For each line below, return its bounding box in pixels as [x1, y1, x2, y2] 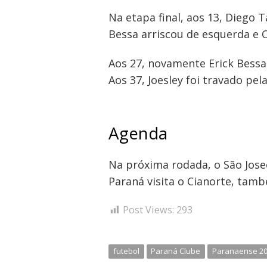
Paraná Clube [151, 246, 201, 257]
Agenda [108, 121, 167, 144]
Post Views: [123, 203, 174, 216]
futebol [113, 246, 139, 257]
